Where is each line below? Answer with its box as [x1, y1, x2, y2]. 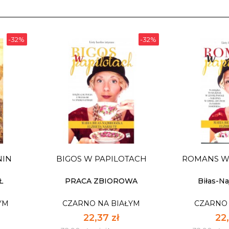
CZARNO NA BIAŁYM [62, 198, 141, 208]
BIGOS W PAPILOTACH [56, 153, 147, 164]
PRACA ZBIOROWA [65, 176, 138, 186]
